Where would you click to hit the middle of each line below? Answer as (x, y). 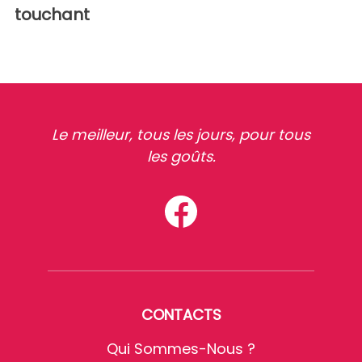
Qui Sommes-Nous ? (181, 349)
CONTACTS (181, 315)
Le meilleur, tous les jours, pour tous (181, 135)
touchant (52, 15)
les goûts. (181, 157)
